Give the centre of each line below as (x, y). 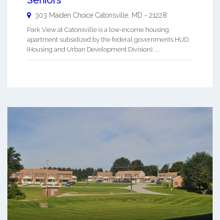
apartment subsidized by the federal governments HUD (108, 39)
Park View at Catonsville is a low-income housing (98, 29)
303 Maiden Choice (65, 15)
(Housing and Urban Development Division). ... (93, 49)
